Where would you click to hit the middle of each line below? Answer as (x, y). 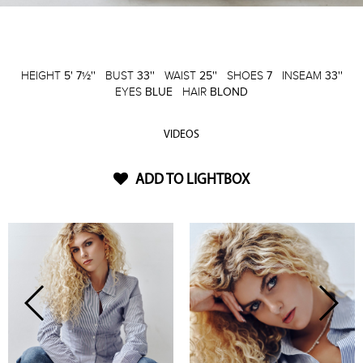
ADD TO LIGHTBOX (191, 180)
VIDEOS (181, 135)
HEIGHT (42, 75)
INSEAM (303, 75)
